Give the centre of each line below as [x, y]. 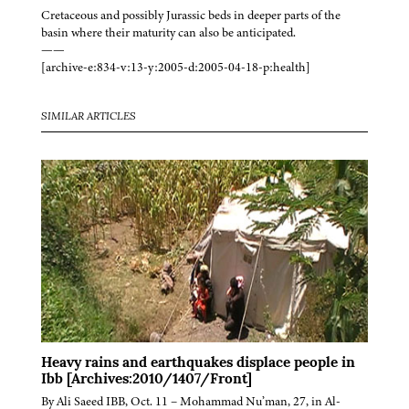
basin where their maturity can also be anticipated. [168, 32]
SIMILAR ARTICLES [89, 116]
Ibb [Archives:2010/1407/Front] [147, 379]
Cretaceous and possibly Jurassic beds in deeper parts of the [191, 15]
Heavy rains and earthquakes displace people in [198, 363]
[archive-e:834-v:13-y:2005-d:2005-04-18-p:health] [176, 67]
